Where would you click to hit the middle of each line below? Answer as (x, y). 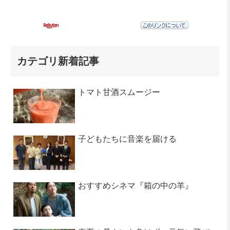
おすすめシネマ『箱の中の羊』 (136, 185)
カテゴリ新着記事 (58, 61)
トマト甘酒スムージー (119, 92)
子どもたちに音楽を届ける (128, 139)
